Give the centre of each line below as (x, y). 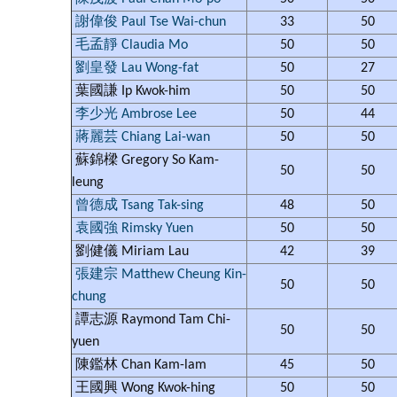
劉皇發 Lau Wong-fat (137, 68)
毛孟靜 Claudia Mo (132, 45)
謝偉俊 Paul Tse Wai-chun (151, 22)
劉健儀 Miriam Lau (132, 252)
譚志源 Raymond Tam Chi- (151, 320)
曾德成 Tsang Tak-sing (140, 206)
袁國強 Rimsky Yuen (134, 229)
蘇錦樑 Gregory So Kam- (145, 160)
